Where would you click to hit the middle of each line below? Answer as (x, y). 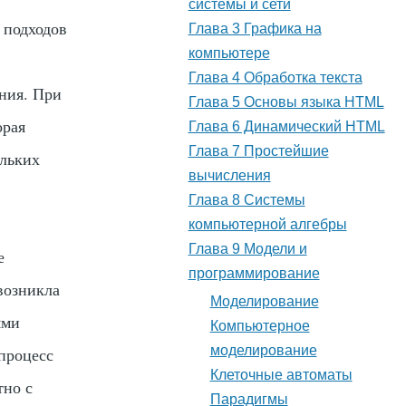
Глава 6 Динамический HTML (286, 127)
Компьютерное (260, 326)
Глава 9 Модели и (247, 249)
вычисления (229, 176)
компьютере (229, 53)
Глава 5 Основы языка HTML (286, 102)
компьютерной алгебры (267, 225)
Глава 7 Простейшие (258, 151)
